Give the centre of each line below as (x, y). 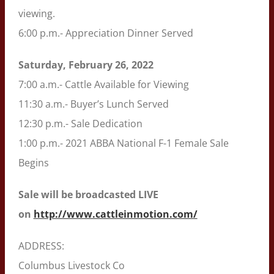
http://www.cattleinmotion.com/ (115, 214)
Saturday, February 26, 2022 (86, 65)
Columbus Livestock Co (71, 265)
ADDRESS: (41, 246)
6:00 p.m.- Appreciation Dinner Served (106, 33)
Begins (33, 162)
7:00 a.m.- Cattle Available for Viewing (103, 84)
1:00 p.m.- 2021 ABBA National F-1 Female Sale (123, 143)
